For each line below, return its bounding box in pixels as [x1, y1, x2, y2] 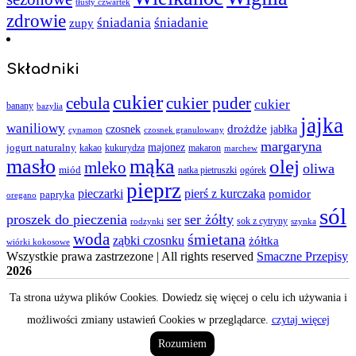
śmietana [188, 230, 246, 249]
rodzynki [130, 216, 164, 226]
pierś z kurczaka [184, 187, 265, 201]
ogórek [240, 164, 266, 176]
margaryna [261, 138, 322, 155]
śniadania [97, 14, 151, 30]
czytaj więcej [271, 314, 330, 327]
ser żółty [184, 211, 234, 228]
